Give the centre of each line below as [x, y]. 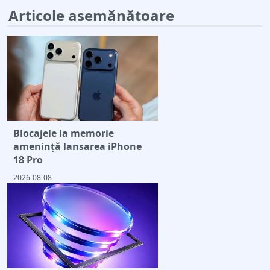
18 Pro [28, 160]
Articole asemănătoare [91, 16]
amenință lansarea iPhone [77, 147]
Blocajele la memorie [64, 133]
